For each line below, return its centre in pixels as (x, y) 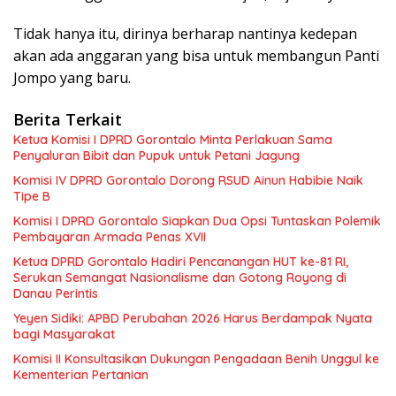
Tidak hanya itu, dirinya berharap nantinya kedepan (185, 33)
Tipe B (32, 196)
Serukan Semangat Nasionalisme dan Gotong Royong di (180, 277)
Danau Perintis (56, 293)
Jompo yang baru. (72, 77)
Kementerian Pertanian (81, 374)
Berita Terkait (68, 119)
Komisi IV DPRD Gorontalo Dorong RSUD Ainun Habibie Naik (188, 180)
